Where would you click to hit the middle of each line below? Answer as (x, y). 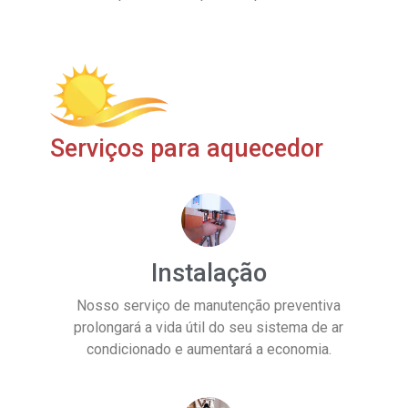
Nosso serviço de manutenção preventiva (209, 306)
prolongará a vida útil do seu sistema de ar (209, 328)
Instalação (209, 274)
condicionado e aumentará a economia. (209, 350)
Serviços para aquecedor (187, 148)
